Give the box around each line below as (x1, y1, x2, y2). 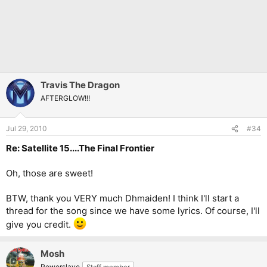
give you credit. (6, 219, 73, 231)
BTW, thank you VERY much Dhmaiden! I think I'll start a (6, 193, 239, 204)
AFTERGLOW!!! (41, 93, 90, 103)
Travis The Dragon (41, 79, 120, 91)
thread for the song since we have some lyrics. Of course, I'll (6, 205, 260, 217)
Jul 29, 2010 (6, 124, 47, 133)
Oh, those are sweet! (6, 167, 93, 179)
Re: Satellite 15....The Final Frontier (6, 142, 154, 154)
